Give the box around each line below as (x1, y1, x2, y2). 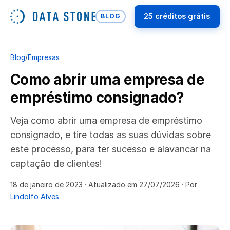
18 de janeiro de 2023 (10, 180, 83, 189)
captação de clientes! (10, 158, 102, 169)
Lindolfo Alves (10, 191, 59, 201)
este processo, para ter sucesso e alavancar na (10, 144, 211, 155)
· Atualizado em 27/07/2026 (83, 180, 180, 189)
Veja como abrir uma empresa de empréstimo (10, 115, 202, 126)
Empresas (28, 53, 60, 62)
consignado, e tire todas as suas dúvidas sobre (10, 129, 211, 141)
